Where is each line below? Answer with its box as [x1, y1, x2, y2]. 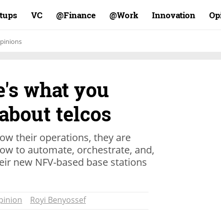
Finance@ [64, 9, 96, 21]
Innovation [152, 9, 195, 21]
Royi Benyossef [30, 194, 86, 205]
